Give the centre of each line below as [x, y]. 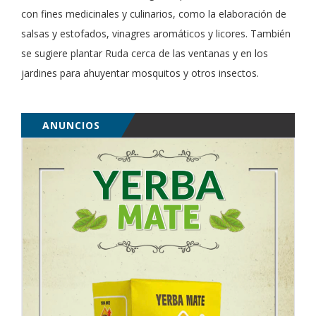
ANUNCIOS [71, 125]
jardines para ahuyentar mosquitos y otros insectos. [140, 73]
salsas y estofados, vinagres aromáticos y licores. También [156, 33]
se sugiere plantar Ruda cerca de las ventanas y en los [145, 53]
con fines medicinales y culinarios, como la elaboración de [154, 13]
